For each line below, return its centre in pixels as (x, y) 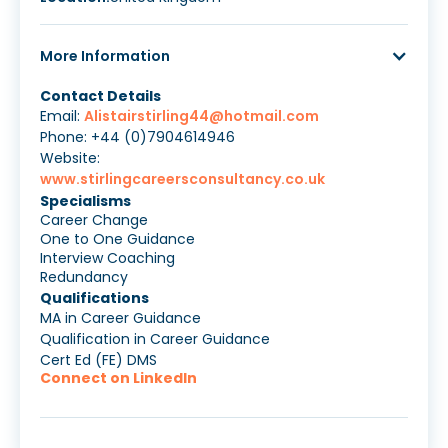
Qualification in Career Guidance (155, 339)
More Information (105, 56)
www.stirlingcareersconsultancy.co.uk (182, 179)
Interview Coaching (107, 258)
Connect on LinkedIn (118, 378)
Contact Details (100, 96)
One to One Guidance (117, 239)
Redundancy (84, 277)
